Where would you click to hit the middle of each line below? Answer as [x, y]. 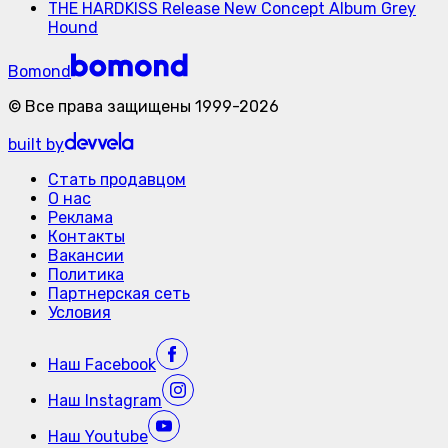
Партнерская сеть [119, 294]
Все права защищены [108, 107]
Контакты [86, 237]
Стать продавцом [117, 180]
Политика [86, 275]
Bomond [39, 72]
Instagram [121, 401]
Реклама [80, 218]
